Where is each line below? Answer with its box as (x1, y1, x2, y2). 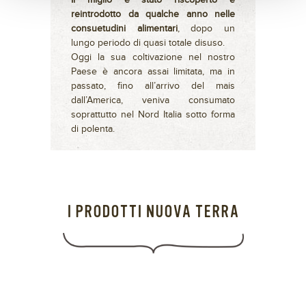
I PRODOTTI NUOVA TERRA (67, 203, 239, 222)
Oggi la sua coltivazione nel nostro (71, 52, 235, 64)
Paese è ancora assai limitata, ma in (71, 66, 235, 78)
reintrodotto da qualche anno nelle (71, 9, 235, 20)
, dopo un (177, 23, 236, 35)
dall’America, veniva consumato (71, 95, 235, 107)
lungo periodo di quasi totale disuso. (71, 38, 225, 49)
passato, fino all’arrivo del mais (71, 81, 235, 92)
